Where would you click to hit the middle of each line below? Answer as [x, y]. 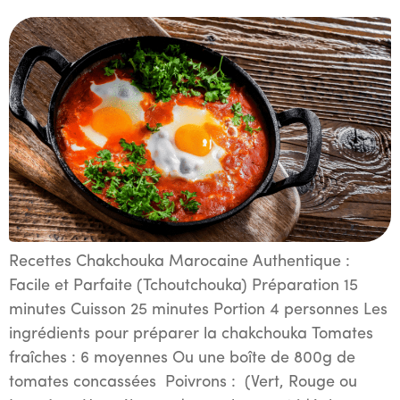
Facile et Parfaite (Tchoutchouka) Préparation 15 [183, 286]
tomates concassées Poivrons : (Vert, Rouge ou [183, 382]
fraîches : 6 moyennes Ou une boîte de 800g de [182, 358]
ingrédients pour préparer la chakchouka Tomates [191, 334]
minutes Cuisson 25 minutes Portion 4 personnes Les [198, 310]
